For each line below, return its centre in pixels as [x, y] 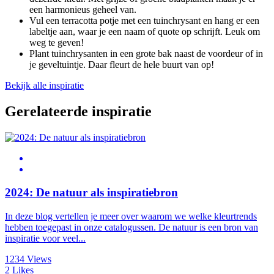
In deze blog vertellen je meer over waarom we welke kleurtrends [131, 217]
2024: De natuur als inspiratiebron [91, 193]
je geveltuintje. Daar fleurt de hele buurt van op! [122, 64]
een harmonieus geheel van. [83, 9]
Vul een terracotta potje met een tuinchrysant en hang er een [144, 20]
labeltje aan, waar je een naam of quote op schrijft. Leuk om [145, 31]
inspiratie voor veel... [45, 239]
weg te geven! [57, 42]
